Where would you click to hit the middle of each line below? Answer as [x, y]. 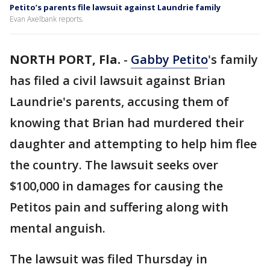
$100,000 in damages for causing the [116, 186]
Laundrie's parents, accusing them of [119, 102]
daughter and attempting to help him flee [133, 144]
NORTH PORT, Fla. [65, 59]
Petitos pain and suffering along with [119, 207]
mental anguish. [58, 228]
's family [233, 59]
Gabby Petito [169, 59]
